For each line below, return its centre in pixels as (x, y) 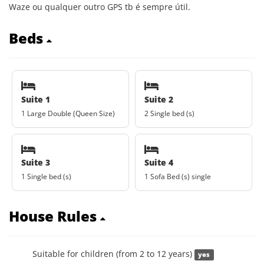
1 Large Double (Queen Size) (68, 113)
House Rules (55, 216)
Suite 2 (159, 99)
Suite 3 (36, 162)
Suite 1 (36, 99)
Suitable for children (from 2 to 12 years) (113, 254)
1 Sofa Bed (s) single (178, 176)
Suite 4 (159, 162)
